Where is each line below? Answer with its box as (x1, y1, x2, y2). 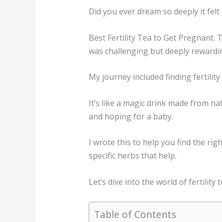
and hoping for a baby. (88, 111, 173, 122)
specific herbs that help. (88, 150, 176, 162)
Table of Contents (94, 207, 176, 221)
